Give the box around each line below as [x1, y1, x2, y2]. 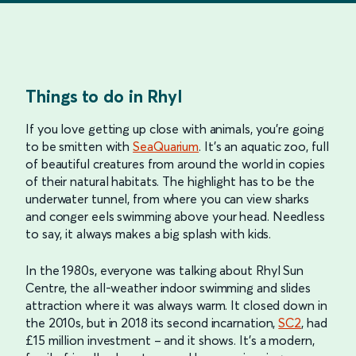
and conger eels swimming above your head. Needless [25, 207, 325, 224]
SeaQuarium [133, 137, 199, 154]
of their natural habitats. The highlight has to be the [25, 172, 315, 189]
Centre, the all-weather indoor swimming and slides [25, 279, 311, 296]
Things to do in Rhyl [25, 84, 182, 107]
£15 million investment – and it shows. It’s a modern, [25, 331, 315, 348]
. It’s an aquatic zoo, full [199, 137, 329, 154]
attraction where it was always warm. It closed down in [25, 296, 327, 313]
